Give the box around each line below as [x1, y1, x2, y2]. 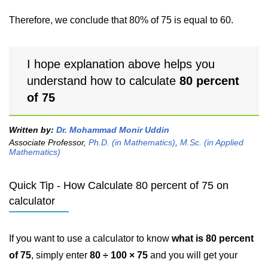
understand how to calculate [27, 74, 179, 87]
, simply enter [31, 250, 90, 260]
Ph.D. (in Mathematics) [89, 138, 175, 147]
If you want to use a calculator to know [9, 233, 172, 243]
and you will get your [148, 250, 237, 260]
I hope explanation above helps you [27, 57, 215, 71]
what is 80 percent [172, 233, 254, 243]
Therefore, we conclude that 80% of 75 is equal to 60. [9, 15, 233, 25]
